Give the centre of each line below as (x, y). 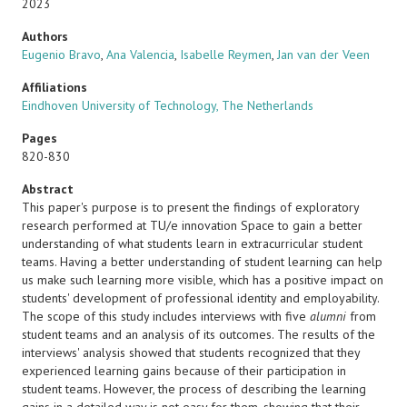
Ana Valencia (140, 55)
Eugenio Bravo (61, 55)
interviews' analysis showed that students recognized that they (191, 352)
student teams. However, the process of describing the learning (194, 389)
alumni (328, 316)
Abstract (48, 189)
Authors (45, 36)
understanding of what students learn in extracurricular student (192, 243)
